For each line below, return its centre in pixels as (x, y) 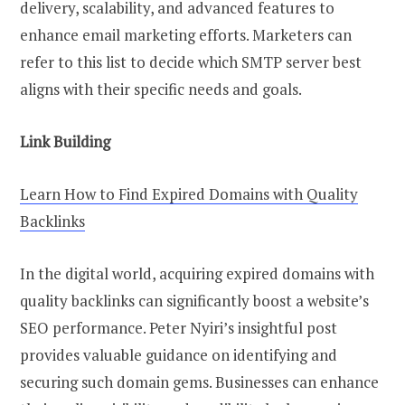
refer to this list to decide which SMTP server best (191, 61)
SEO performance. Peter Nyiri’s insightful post (179, 328)
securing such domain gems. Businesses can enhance (199, 382)
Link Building (65, 141)
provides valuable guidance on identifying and (179, 355)
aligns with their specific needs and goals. (161, 89)
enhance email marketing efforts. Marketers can (186, 34)
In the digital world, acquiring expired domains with (197, 274)
